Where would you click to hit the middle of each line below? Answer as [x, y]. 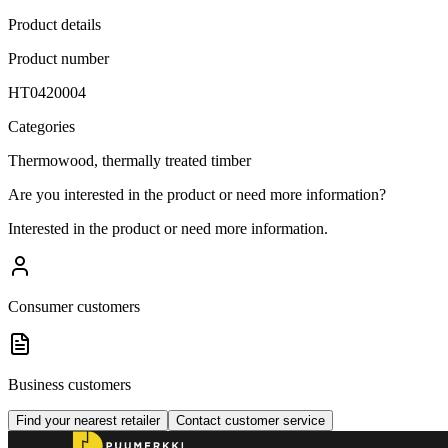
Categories [41, 126]
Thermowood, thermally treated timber [129, 160]
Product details [54, 24]
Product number [58, 58]
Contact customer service [250, 420]
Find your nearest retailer [88, 420]
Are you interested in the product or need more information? [197, 194]
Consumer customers [74, 306]
